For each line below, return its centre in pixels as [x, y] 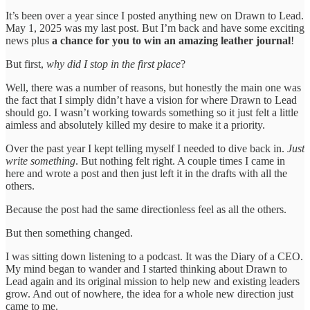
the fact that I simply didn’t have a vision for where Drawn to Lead [151, 100]
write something [40, 161]
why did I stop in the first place [113, 64]
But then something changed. [69, 232]
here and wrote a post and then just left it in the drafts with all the [146, 173]
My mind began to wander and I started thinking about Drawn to [146, 268]
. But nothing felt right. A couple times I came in [180, 161]
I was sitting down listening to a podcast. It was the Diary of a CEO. [154, 256]
